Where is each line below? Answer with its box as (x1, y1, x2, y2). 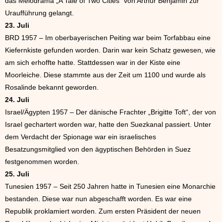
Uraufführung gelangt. (5, 9, 74, 17)
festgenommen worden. (5, 158, 79, 166)
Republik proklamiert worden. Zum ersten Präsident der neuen (5, 207, 201, 215)
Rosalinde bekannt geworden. (5, 83, 99, 91)
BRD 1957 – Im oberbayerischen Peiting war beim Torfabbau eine (5, 34, 211, 42)
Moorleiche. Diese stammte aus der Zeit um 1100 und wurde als (5, 71, 206, 79)
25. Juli (5, 170, 29, 178)
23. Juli (5, 21, 29, 29)
